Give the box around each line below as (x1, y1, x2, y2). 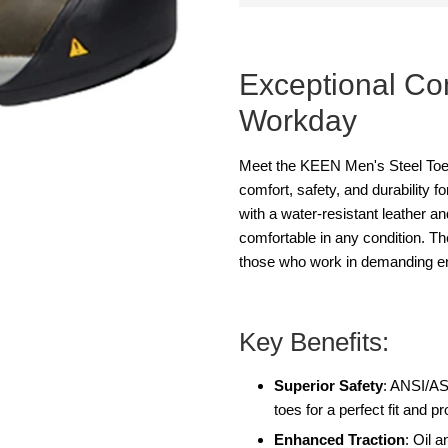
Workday (239, 104, 357, 137)
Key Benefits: (239, 326, 389, 357)
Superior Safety (274, 376, 383, 394)
